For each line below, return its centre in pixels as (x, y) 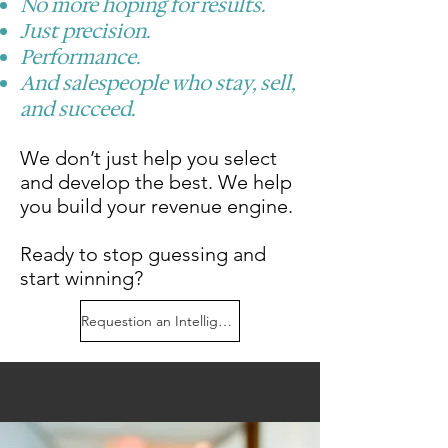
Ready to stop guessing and (143, 254)
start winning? (81, 278)
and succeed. (77, 109)
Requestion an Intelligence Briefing (225, 321)
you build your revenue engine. (156, 206)
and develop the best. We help (156, 182)
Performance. (80, 57)
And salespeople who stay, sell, (157, 83)
